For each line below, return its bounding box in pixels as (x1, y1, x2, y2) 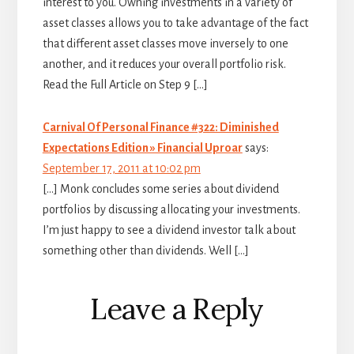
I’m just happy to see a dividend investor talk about (42, 223, 296, 236)
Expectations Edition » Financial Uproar (42, 141, 243, 154)
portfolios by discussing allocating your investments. (42, 202, 300, 216)
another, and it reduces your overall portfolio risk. (42, 57, 286, 70)
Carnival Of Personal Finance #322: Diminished (42, 120, 279, 134)
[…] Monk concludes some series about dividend (42, 182, 279, 195)
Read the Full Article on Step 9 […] (42, 77, 208, 91)
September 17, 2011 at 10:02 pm (42, 161, 201, 175)
